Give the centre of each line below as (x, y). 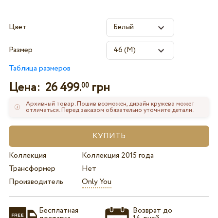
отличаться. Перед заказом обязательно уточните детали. (110, 110)
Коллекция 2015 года (118, 155)
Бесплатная (58, 210)
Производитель (36, 182)
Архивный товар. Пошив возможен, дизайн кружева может (110, 104)
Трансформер (32, 168)
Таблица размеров (39, 69)
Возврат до (153, 210)
